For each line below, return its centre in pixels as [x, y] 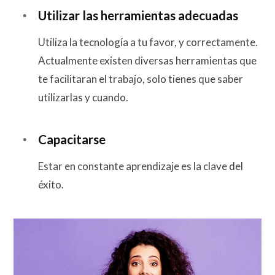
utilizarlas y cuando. [83, 98]
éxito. [51, 184]
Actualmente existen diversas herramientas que [147, 61]
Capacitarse [72, 139]
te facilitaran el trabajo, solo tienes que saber [141, 79]
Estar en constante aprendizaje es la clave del [141, 166]
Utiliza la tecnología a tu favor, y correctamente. [148, 42]
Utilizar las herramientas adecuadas [138, 15]
